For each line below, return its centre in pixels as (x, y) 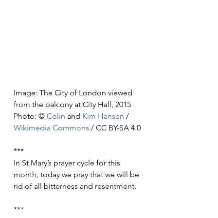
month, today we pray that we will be (77, 175)
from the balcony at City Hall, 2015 (72, 105)
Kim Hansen (103, 116)
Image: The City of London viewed (74, 93)
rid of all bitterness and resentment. (75, 186)
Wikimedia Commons (51, 128)
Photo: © (30, 116)
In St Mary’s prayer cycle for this (68, 163)
